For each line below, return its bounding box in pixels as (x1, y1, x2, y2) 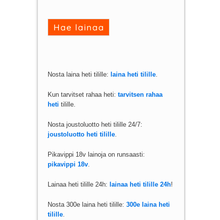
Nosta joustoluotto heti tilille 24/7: (47, 120, 142, 128)
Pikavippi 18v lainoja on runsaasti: (47, 151, 145, 159)
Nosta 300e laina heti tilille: (47, 201, 126, 209)
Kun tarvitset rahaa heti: (47, 90, 118, 98)
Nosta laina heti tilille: (47, 70, 110, 78)
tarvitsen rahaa (117, 90, 163, 98)
